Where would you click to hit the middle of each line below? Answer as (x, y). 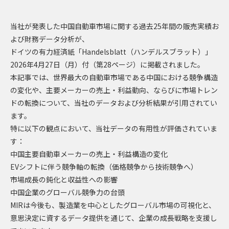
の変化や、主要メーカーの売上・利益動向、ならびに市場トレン (114, 90)
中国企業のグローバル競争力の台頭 (67, 192)
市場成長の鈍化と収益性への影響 (64, 179)
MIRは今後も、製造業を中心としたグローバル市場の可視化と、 (113, 205)
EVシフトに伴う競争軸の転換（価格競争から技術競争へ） (104, 166)
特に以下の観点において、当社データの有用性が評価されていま (114, 128)
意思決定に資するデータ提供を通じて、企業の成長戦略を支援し (114, 217)
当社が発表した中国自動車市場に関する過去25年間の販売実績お (114, 26)
